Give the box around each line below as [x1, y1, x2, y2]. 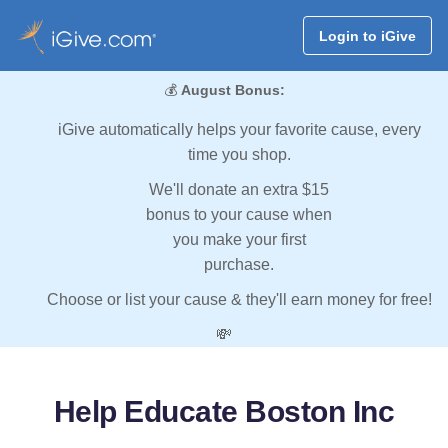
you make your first [172, 231, 306, 249]
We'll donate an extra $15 [149, 181, 329, 199]
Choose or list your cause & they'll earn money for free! [46, 291, 432, 309]
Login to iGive [318, 27, 416, 44]
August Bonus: [180, 82, 285, 99]
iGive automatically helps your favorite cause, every [57, 121, 421, 139]
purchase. [204, 256, 274, 274]
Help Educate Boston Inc [53, 395, 395, 429]
